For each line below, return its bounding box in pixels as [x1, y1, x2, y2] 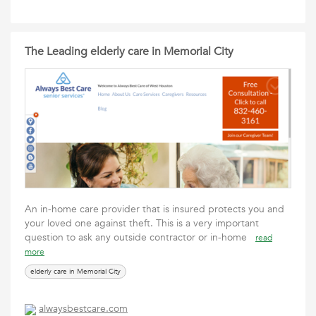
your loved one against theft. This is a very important [25, 217, 259, 230]
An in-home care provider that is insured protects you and [25, 202, 284, 216]
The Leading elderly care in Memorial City [25, 44, 233, 59]
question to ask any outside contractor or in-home [25, 231, 255, 244]
